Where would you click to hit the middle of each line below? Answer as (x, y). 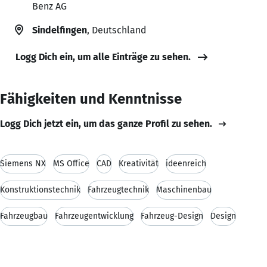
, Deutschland (117, 30)
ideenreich (186, 163)
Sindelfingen (60, 30)
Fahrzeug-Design (172, 216)
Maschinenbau (184, 190)
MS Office (71, 163)
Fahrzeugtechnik (118, 190)
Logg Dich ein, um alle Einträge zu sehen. (103, 57)
